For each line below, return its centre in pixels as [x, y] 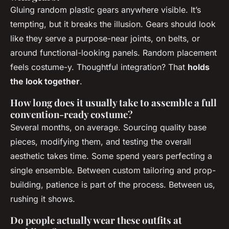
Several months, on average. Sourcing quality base [108, 127]
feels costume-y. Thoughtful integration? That [99, 67]
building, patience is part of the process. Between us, [113, 184]
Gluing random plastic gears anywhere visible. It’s [106, 9]
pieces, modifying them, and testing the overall [101, 141]
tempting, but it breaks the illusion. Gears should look [113, 24]
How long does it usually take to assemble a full [113, 102]
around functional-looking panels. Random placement [113, 52]
